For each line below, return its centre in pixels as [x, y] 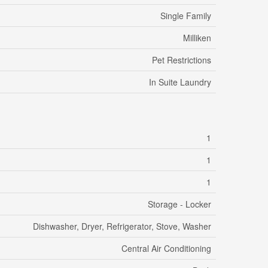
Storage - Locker [179, 204]
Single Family [186, 16]
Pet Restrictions [182, 60]
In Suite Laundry [180, 82]
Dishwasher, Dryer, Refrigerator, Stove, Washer [122, 226]
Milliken [197, 38]
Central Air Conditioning [166, 249]
